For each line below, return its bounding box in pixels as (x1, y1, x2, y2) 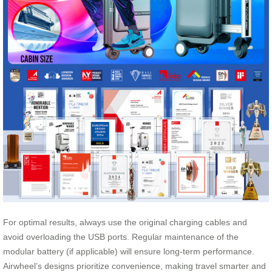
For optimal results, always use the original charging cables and (3, 217, 247, 228)
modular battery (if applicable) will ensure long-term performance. (3, 246, 254, 257)
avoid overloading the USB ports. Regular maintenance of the (3, 232, 239, 242)
